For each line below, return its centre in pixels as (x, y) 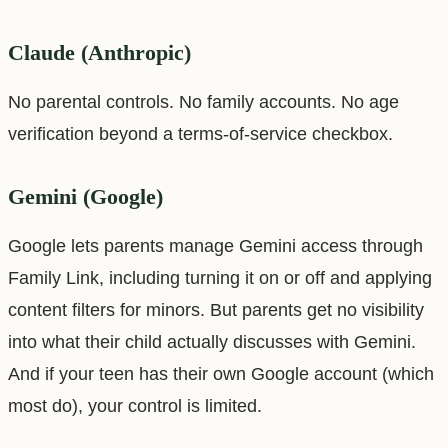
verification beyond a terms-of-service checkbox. (200, 133)
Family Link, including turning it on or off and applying (220, 277)
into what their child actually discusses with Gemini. (212, 341)
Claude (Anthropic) (99, 52)
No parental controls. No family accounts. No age (203, 101)
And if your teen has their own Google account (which (221, 373)
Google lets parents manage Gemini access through (215, 245)
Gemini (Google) (85, 196)
